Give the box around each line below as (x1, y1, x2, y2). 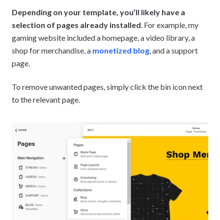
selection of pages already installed (12, 20, 141, 30)
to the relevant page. (12, 95, 80, 105)
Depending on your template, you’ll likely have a (12, 7, 185, 17)
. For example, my (141, 20, 198, 30)
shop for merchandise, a (12, 46, 92, 55)
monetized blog (92, 46, 149, 55)
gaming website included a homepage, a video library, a (12, 33, 195, 43)
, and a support (149, 46, 198, 55)
